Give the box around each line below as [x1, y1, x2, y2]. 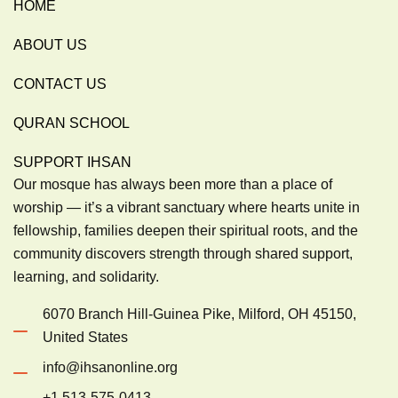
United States [43, 330, 128, 346]
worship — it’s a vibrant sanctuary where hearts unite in [13, 200, 360, 216]
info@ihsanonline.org [43, 360, 178, 376]
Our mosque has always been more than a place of [13, 177, 332, 193]
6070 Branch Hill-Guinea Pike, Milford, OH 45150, [43, 306, 356, 322]
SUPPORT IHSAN [13, 155, 131, 171]
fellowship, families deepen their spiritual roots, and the [13, 223, 358, 239]
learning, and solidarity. [13, 269, 159, 285]
